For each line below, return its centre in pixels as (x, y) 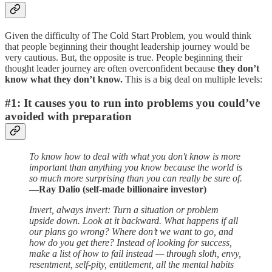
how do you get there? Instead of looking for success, (131, 242)
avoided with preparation (68, 117)
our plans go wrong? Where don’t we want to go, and (131, 231)
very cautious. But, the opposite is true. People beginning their (124, 58)
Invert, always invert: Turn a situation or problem (124, 209)
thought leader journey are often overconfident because (111, 69)
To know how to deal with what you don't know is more (135, 156)
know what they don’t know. (64, 80)
